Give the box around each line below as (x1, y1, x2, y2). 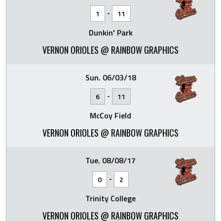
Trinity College (85, 192, 136, 204)
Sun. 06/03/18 (85, 72, 136, 83)
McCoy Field (90, 110, 131, 121)
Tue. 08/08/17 (85, 154, 136, 166)
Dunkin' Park (88, 27, 133, 38)
